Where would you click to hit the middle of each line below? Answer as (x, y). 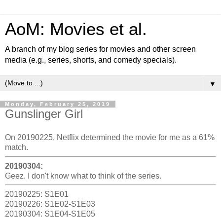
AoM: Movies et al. (76, 29)
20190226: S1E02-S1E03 (50, 204)
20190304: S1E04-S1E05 (50, 214)
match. (17, 147)
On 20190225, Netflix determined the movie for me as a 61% (110, 137)
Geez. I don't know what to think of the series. (83, 176)
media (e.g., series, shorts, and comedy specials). (91, 60)
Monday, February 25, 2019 (58, 104)
